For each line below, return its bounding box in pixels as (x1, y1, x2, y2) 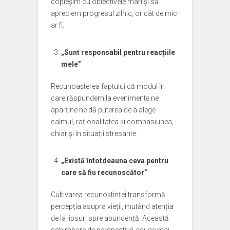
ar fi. (51, 21, 64, 29)
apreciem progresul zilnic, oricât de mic (51, 9, 177, 17)
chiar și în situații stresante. (51, 129, 138, 138)
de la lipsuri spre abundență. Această (51, 214, 169, 222)
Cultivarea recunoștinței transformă (51, 190, 165, 199)
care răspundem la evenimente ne (51, 94, 159, 102)
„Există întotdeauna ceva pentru (61, 157, 168, 165)
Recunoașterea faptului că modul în (51, 82, 165, 90)
